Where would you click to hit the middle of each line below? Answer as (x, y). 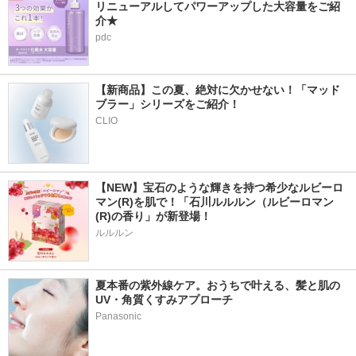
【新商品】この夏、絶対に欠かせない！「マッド (218, 90)
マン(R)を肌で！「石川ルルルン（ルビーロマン (215, 202)
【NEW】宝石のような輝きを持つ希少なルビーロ (219, 188)
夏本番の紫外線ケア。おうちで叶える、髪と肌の (218, 286)
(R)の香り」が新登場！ (153, 217)
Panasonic (118, 317)
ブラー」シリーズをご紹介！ (168, 104)
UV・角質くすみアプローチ (164, 300)
